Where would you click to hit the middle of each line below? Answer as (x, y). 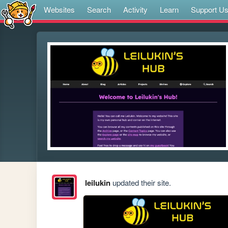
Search (99, 9)
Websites (59, 9)
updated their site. (140, 183)
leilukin (97, 183)
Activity (135, 9)
